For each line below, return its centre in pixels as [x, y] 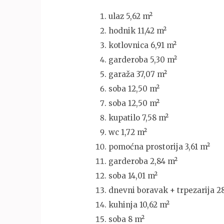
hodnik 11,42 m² [137, 31]
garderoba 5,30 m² [143, 60]
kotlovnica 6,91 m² [142, 45]
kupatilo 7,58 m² [138, 118]
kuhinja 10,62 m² [139, 205]
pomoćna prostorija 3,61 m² [159, 147]
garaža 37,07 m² [138, 74]
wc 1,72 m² [128, 132]
